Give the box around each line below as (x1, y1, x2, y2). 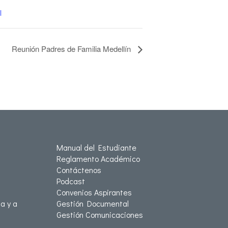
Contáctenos (56, 164, 101, 175)
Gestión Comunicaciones (56, 209, 143, 220)
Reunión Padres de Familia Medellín (12, 43, 133, 54)
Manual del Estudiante (56, 142, 136, 153)
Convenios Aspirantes (56, 187, 132, 197)
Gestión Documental (56, 198, 129, 209)
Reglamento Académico (56, 153, 140, 164)
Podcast (56, 176, 85, 186)
